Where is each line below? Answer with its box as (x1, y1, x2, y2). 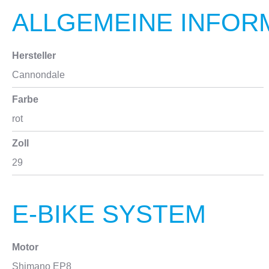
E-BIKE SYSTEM (12, 200, 206, 228)
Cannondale (12, 70, 65, 80)
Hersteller (12, 50, 56, 61)
